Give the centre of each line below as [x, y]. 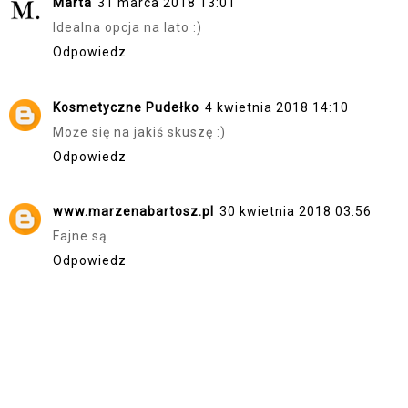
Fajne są [80, 236]
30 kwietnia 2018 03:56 [296, 212]
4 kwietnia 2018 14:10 [277, 107]
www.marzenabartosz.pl [133, 212]
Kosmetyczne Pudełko [126, 107]
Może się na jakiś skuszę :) [139, 132]
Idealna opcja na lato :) [127, 28]
